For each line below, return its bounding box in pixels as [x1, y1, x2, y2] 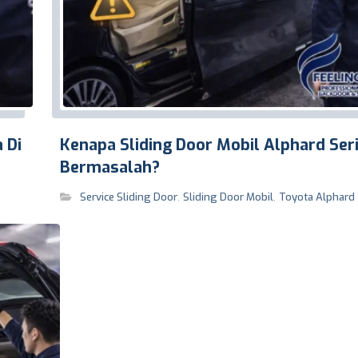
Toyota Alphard [279, 190, 356, 205]
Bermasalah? [60, 157, 161, 179]
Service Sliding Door [80, 190, 178, 205]
